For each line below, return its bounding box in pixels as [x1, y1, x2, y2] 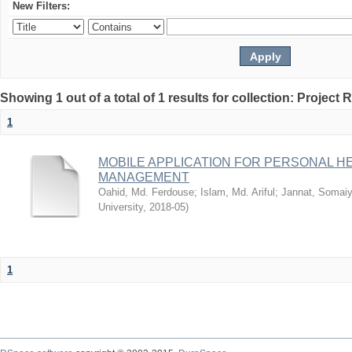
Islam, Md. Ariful [200, 186, 275, 198]
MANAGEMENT [98, 170, 189, 184]
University [98, 201, 143, 213]
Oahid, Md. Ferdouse [98, 186, 194, 198]
